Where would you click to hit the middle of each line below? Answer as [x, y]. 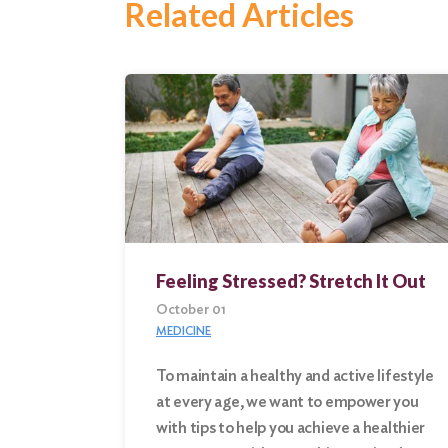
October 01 [191, 308]
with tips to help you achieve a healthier [291, 427]
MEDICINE [183, 330]
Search [91, 421]
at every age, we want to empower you [287, 401]
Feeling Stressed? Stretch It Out [291, 280]
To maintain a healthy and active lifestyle [295, 375]
